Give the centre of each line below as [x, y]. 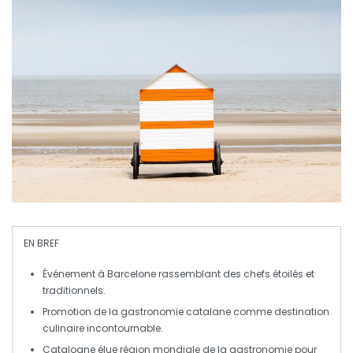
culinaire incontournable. [103, 328]
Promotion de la [82, 312]
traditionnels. [74, 290]
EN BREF [41, 243]
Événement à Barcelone [99, 274]
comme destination [280, 312]
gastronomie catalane [176, 312]
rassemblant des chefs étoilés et [235, 274]
